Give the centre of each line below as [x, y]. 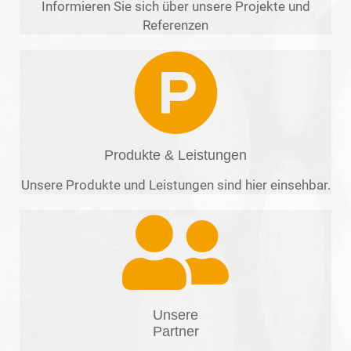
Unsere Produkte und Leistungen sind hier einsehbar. [175, 185]
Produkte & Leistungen [175, 156]
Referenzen [175, 25]
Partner [175, 332]
